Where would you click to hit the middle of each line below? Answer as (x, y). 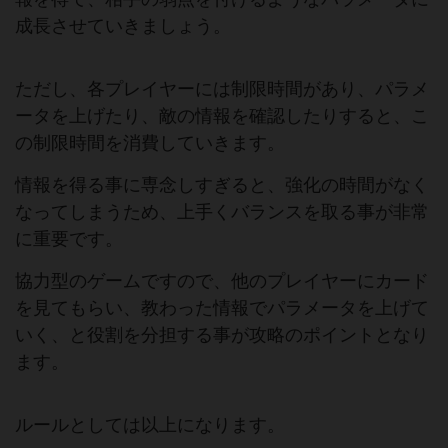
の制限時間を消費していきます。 (150, 143)
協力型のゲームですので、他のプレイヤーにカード (222, 281)
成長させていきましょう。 (123, 26)
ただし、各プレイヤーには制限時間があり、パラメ (222, 89)
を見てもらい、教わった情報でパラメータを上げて (222, 308)
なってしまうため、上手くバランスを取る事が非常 (222, 212)
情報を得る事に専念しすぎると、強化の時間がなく (222, 185)
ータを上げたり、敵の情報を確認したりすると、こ (222, 116)
